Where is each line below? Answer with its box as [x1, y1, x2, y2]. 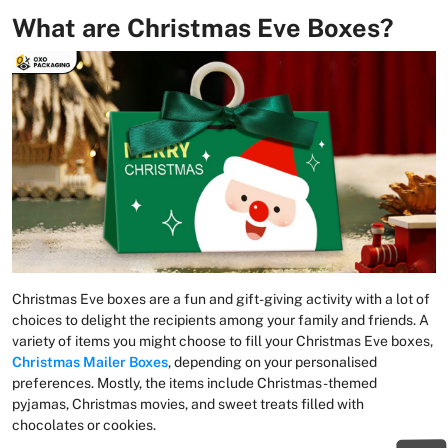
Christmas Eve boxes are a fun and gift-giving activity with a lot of [12, 290, 430, 307]
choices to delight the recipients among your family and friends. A [12, 311, 429, 328]
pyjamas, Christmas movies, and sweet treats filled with [12, 395, 364, 412]
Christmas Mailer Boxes [12, 353, 168, 370]
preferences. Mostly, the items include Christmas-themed [12, 374, 377, 391]
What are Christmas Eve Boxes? [12, 12, 393, 43]
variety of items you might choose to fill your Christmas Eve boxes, [12, 332, 433, 349]
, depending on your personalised [168, 353, 377, 370]
